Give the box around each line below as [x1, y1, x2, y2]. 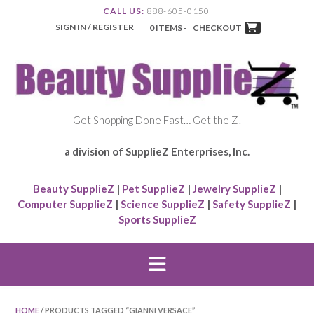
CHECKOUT [192, 22, 242, 34]
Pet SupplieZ [121, 182, 185, 196]
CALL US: [102, 6, 144, 17]
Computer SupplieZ [18, 198, 113, 211]
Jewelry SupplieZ [192, 182, 276, 196]
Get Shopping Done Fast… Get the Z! [72, 114, 242, 127]
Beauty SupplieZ [32, 182, 114, 196]
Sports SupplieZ [118, 213, 196, 226]
